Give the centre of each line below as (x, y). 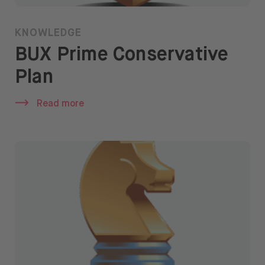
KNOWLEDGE (48, 33)
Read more (61, 104)
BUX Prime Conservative (122, 55)
